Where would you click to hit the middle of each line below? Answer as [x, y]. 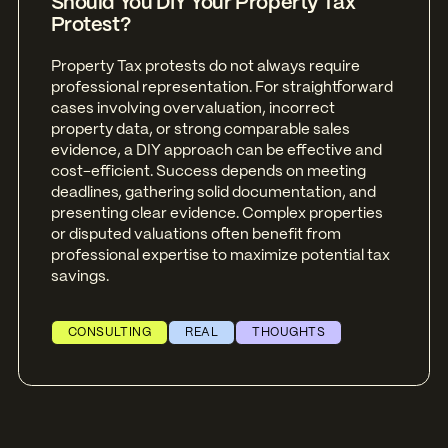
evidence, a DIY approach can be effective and [216, 150]
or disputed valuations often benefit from [195, 234]
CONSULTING [109, 333]
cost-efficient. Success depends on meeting [208, 171]
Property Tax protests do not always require [205, 66]
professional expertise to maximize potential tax [220, 255]
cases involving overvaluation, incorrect [192, 108]
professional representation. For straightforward [221, 87]
